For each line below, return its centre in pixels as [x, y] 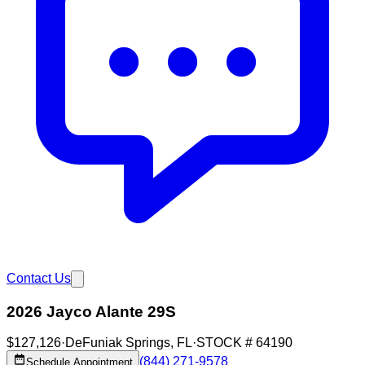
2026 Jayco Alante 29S [91, 311]
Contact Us [39, 278]
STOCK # [226, 343]
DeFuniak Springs [118, 343]
